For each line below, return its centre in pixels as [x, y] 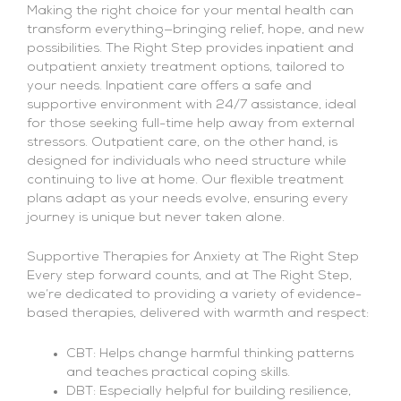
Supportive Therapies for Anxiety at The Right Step [193, 258]
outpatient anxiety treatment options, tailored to [186, 67]
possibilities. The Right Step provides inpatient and [190, 48]
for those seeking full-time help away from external [191, 124]
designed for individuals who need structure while [187, 161]
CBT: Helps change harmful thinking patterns [209, 354]
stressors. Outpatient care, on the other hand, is [182, 142]
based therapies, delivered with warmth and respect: [198, 314]
